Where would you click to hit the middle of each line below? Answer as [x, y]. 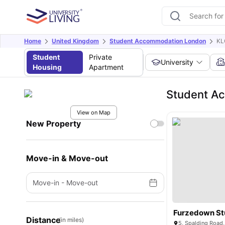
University [177, 62]
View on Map [93, 113]
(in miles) [71, 220]
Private [100, 57]
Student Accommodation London [158, 41]
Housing [47, 67]
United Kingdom [75, 41]
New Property [53, 124]
